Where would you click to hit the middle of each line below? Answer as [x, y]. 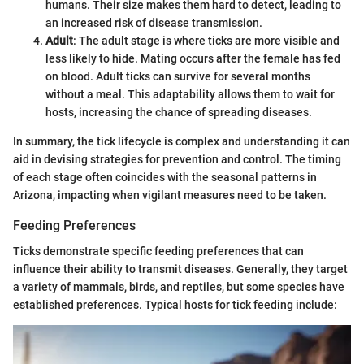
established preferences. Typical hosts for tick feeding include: [175, 304]
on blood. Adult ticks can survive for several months [178, 76]
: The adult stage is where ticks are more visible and [206, 40]
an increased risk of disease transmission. [154, 22]
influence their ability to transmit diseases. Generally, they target [180, 269]
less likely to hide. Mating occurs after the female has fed [193, 58]
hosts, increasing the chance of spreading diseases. [179, 112]
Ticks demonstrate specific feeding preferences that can [158, 251]
